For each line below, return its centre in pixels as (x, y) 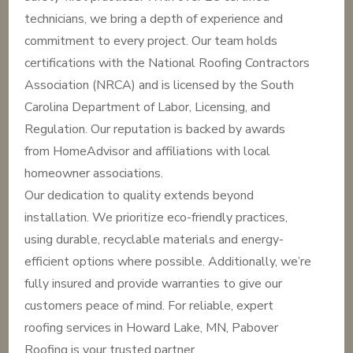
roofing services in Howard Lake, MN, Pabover (152, 328)
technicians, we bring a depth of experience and (154, 19)
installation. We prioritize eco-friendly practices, (156, 217)
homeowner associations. (94, 173)
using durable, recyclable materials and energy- (154, 240)
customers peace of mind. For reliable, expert (149, 306)
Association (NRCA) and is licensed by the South (160, 85)
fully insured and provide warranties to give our (154, 284)
